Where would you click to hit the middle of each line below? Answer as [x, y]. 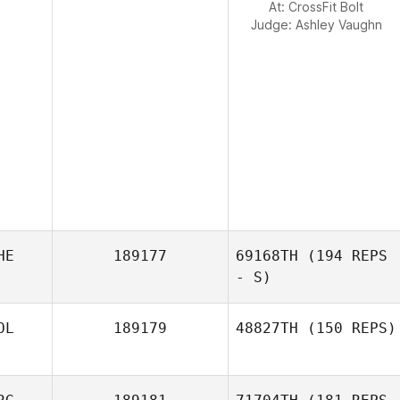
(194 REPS [343, 256]
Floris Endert [346, 350]
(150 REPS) [347, 328]
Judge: [273, 25]
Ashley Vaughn [338, 25]
